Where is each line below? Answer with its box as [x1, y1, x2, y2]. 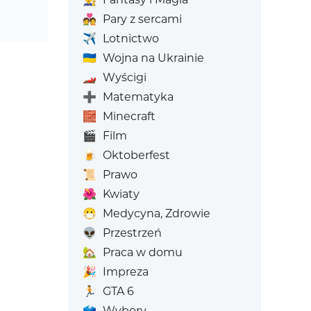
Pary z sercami [102, 12, 182, 26]
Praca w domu [102, 246, 183, 259]
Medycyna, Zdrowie [102, 207, 210, 220]
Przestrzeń [102, 226, 162, 239]
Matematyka [102, 90, 174, 103]
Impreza [102, 265, 149, 278]
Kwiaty [102, 187, 140, 201]
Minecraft [102, 110, 155, 123]
